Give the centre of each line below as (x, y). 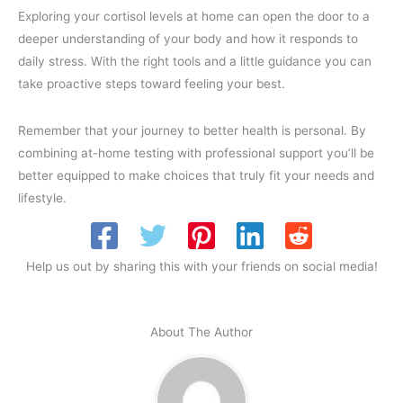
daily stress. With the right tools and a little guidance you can (195, 61)
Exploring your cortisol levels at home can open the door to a (194, 16)
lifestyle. (42, 198)
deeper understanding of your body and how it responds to (188, 38)
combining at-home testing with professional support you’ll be (196, 153)
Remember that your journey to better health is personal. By (192, 131)
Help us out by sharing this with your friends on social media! (201, 266)
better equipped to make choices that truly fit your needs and (196, 176)
